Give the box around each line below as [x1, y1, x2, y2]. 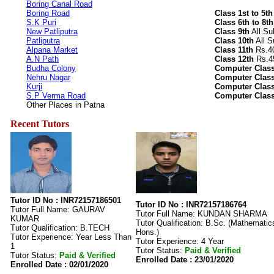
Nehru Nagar [26, 73, 70, 82]
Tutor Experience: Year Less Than [10, 232, 131, 242]
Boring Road [26, 9, 70, 18]
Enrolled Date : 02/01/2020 [10, 260, 108, 269]
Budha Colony [26, 64, 76, 73]
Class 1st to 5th [215, 9, 273, 18]
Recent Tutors [10, 119, 69, 129]
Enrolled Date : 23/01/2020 [136, 255, 234, 264]
